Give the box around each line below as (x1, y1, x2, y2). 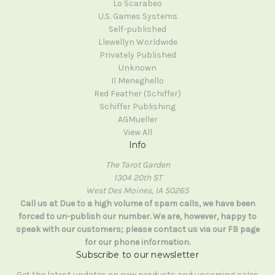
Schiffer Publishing (99, 101, 176, 112)
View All (123, 127, 152, 138)
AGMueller (117, 114, 158, 125)
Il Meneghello (111, 76, 164, 87)
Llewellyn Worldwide (98, 37, 177, 48)
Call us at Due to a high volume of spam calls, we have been (20, 198, 255, 209)
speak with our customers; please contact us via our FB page (15, 224, 260, 235)
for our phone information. (85, 237, 190, 248)
